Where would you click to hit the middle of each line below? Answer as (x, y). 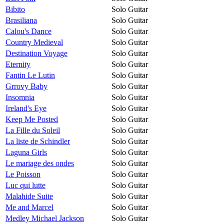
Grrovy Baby (26, 86)
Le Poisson (23, 174)
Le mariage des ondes (40, 163)
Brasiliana (21, 20)
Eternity (18, 64)
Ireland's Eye (26, 108)
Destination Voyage (36, 53)
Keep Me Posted (32, 119)
